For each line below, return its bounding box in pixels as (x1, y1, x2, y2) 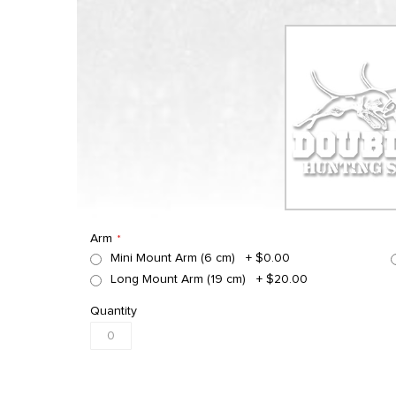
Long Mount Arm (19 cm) (110, 273, 246, 286)
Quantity (90, 305, 137, 317)
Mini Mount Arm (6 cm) (110, 252, 235, 264)
